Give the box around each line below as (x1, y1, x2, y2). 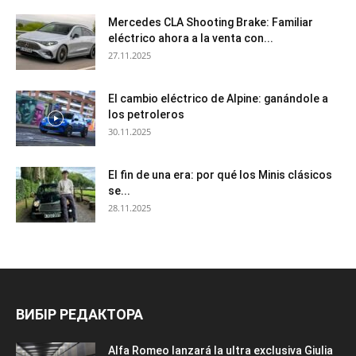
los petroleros (108, 107, 184, 121)
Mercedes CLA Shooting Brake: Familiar (108, 15, 313, 29)
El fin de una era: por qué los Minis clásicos (108, 168, 332, 181)
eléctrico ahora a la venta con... (108, 31, 273, 44)
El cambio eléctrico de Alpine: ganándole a (108, 91, 328, 105)
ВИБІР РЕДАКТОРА (16, 305, 143, 323)
